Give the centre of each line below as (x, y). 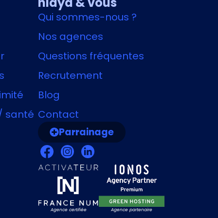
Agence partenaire (132, 210)
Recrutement (71, 76)
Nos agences (71, 37)
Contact (59, 115)
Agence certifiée (68, 210)
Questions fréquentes (91, 56)
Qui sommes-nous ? (88, 17)
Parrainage (87, 132)
